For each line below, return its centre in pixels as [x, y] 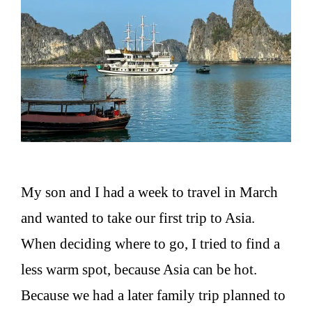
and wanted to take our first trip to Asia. [138, 218]
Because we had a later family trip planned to [153, 295]
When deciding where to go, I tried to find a [150, 243]
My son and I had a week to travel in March [149, 192]
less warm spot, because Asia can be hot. [139, 269]
